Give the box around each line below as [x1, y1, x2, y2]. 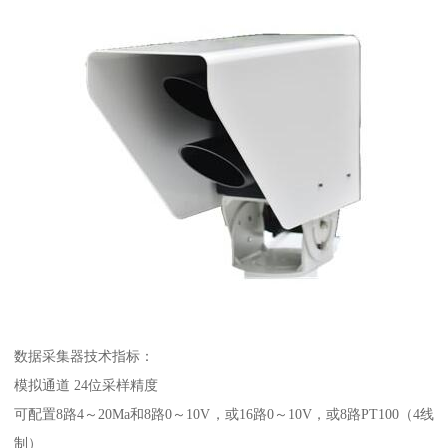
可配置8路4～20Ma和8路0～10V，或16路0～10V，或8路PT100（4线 [14, 405, 434, 422]
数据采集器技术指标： [14, 347, 155, 364]
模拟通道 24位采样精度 [14, 376, 159, 393]
